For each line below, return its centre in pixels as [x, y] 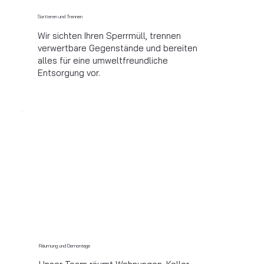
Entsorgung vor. [69, 72]
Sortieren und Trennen [60, 16]
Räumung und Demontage [64, 245]
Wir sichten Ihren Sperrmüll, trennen [110, 35]
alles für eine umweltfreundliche [103, 60]
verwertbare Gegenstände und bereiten [118, 48]
